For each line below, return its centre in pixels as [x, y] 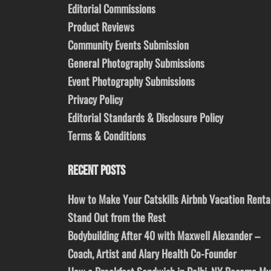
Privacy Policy [95, 100]
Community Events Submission [128, 45]
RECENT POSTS [96, 171]
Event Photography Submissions [131, 81]
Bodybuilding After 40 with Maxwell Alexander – [164, 236]
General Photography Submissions [136, 63]
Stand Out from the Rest [117, 217]
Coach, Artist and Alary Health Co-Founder [152, 254]
